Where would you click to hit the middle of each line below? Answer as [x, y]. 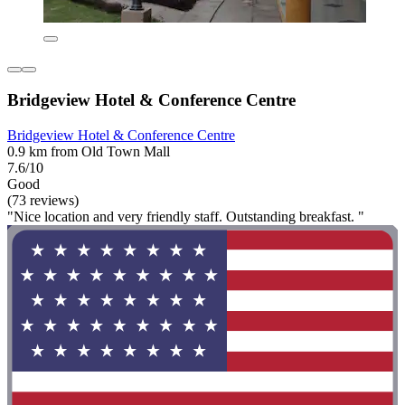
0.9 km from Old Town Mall [89, 151]
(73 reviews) [43, 200]
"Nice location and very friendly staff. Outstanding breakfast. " [186, 216]
